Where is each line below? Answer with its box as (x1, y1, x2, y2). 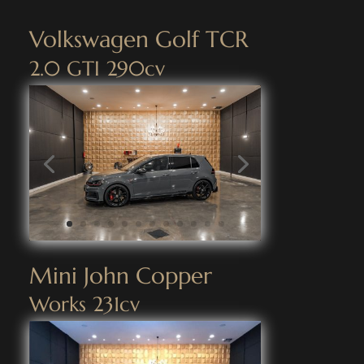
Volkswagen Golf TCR (28, 25, 249, 54)
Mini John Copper (28, 261, 212, 290)
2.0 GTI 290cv (28, 56, 165, 82)
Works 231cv (28, 291, 140, 317)
